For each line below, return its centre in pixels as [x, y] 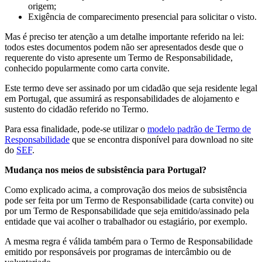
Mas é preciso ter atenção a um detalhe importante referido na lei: [124, 36]
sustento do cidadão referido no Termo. [77, 109]
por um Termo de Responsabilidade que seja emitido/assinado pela [127, 211]
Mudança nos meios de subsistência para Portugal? [106, 170]
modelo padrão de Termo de [199, 129]
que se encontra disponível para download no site [161, 139]
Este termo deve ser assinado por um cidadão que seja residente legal [131, 88]
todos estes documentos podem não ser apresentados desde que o [124, 47]
